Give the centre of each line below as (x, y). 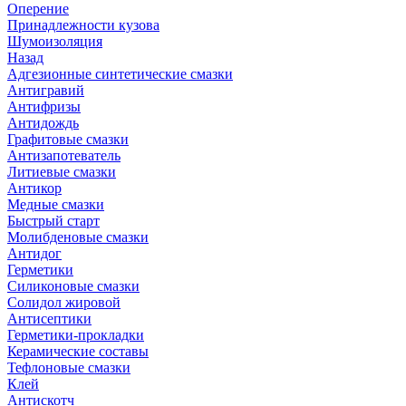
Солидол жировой (64, 302)
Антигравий (46, 90)
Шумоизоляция (55, 41)
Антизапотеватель (64, 155)
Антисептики (49, 319)
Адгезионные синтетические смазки (120, 74)
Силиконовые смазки (73, 286)
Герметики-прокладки (76, 335)
